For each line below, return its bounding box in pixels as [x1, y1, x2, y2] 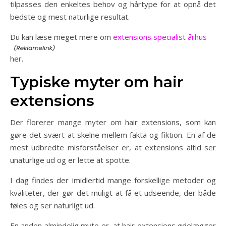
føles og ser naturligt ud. [10, 200, 95, 210]
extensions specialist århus [113, 32, 207, 42]
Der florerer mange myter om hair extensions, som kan [10, 117, 216, 127]
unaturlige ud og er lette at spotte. [10, 155, 131, 165]
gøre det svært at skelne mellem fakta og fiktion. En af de [10, 130, 216, 140]
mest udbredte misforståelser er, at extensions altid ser [10, 142, 216, 152]
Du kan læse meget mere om [10, 32, 113, 42]
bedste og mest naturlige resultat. [10, 12, 130, 22]
